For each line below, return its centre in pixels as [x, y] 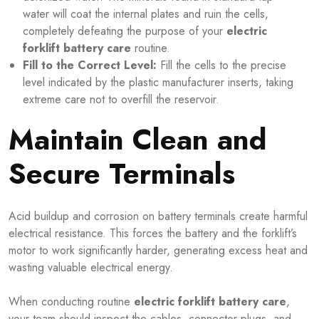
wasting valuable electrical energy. [91, 267]
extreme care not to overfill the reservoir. [121, 99]
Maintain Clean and [138, 139]
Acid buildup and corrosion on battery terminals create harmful [158, 216]
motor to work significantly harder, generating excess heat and [158, 250]
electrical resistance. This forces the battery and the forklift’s [153, 233]
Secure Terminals [122, 173]
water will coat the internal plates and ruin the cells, [146, 14]
